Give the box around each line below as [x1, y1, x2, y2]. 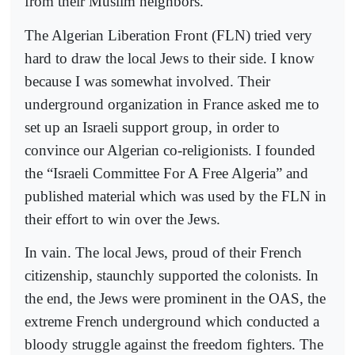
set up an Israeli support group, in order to [25, 118, 280, 136]
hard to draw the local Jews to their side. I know [25, 49, 315, 67]
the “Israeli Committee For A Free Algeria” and [25, 164, 308, 181]
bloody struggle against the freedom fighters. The [25, 336, 323, 353]
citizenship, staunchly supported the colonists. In [25, 267, 319, 284]
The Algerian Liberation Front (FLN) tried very [25, 26, 312, 44]
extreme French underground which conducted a [25, 313, 319, 330]
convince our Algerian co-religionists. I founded [25, 141, 315, 158]
